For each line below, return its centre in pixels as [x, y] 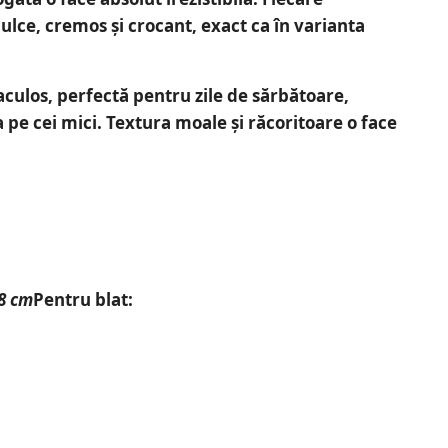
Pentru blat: [83, 299]
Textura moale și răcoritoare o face [251, 123]
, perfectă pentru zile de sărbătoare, [198, 96]
